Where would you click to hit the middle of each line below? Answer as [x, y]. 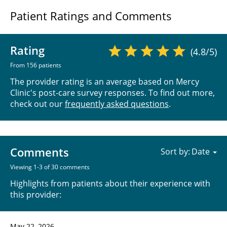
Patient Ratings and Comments [91, 16]
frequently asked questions [117, 104]
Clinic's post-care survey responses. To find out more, [112, 93]
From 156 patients [36, 65]
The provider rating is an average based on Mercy [105, 82]
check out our [37, 104]
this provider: [36, 195]
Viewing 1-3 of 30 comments [50, 167]
